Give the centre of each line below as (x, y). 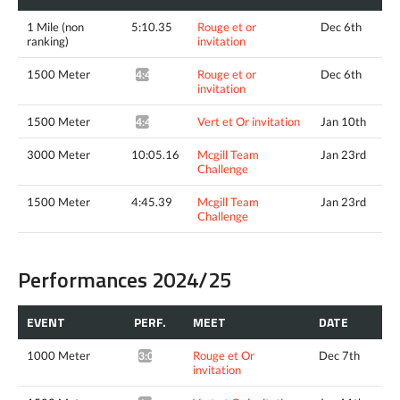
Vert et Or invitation (249, 121)
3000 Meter (58, 154)
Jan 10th (343, 121)
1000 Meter (58, 355)
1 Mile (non (55, 26)
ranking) (48, 41)
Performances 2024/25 (125, 279)
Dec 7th (339, 355)
